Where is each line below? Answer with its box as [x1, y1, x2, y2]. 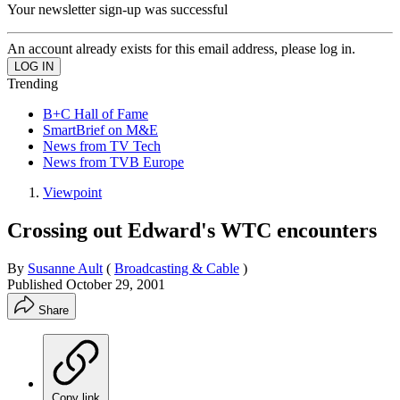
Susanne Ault [28, 260, 103, 276]
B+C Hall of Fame [43, 105, 148, 121]
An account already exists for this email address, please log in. [7, 40, 355, 56]
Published [7, 276, 66, 292]
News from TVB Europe [43, 154, 184, 170]
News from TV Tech [43, 137, 161, 154]
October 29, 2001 [66, 276, 165, 292]
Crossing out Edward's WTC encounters [7, 218, 377, 242]
